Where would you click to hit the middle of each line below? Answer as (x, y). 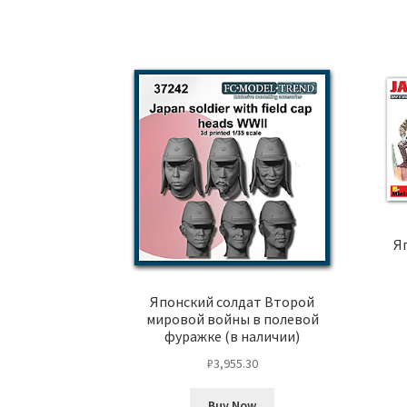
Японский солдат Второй (233, 302)
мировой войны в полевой (232, 319)
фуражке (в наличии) (233, 337)
